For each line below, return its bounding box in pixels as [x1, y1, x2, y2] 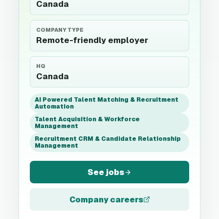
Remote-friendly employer [36, 35, 148, 45]
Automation [35, 103, 74, 110]
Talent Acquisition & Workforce [35, 115, 140, 123]
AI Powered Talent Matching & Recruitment [35, 96, 178, 104]
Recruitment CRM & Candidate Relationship [35, 135, 181, 143]
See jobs [88, 167, 124, 177]
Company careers [69, 194, 143, 205]
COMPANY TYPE [36, 26, 84, 33]
